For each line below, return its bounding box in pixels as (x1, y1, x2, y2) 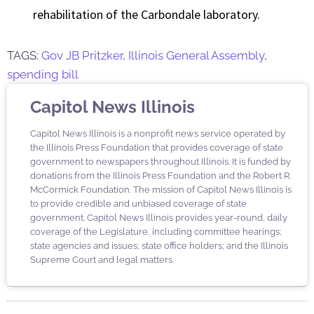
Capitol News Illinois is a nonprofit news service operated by (30, 128, 285, 139)
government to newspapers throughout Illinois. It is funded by (30, 156, 291, 168)
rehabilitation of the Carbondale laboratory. (33, 6, 263, 23)
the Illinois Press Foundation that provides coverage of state (30, 142, 283, 153)
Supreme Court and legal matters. (30, 254, 174, 266)
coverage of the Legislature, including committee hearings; (30, 226, 282, 238)
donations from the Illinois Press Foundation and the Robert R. (30, 170, 291, 182)
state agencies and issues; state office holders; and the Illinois (30, 240, 288, 252)
